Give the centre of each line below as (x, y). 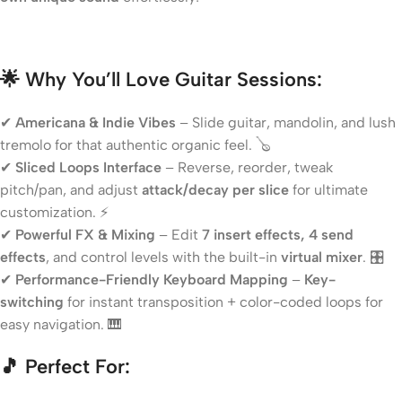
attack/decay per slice (215, 189)
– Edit (179, 234)
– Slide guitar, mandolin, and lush (286, 122)
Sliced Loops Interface (88, 167)
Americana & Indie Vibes (96, 122)
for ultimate (328, 189)
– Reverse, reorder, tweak (247, 167)
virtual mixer (322, 257)
